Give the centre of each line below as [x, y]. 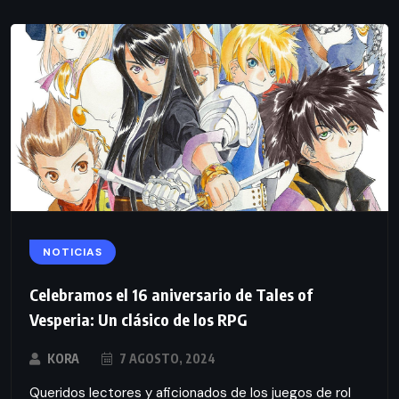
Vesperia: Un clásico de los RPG [138, 319]
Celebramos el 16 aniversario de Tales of [171, 294]
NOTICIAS [73, 252]
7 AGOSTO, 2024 [166, 358]
